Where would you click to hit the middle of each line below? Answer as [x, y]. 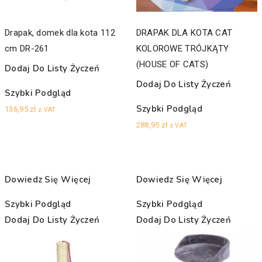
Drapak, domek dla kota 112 [60, 32]
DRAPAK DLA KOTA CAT [184, 32]
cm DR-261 [27, 48]
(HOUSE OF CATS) [172, 64]
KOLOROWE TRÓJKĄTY [182, 48]
